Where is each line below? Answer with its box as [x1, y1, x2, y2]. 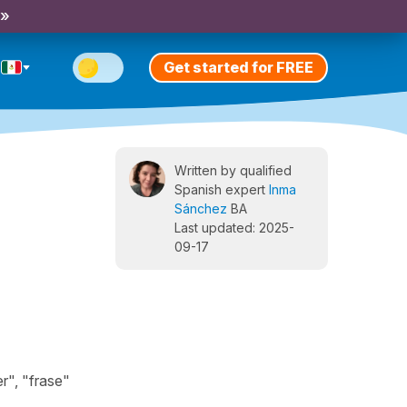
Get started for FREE [164, 57, 313, 76]
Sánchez [174, 201, 227, 216]
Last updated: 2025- [174, 220, 294, 235]
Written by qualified [174, 163, 292, 178]
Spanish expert [174, 182, 269, 197]
